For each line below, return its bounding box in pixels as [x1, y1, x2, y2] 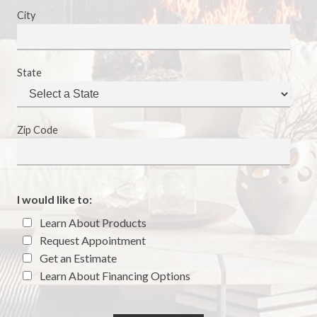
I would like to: [17, 192, 92, 206]
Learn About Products [38, 215, 146, 229]
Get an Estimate [38, 250, 117, 265]
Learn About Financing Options [38, 268, 190, 282]
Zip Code [17, 124, 58, 137]
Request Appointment [38, 233, 146, 247]
